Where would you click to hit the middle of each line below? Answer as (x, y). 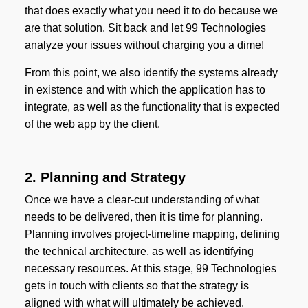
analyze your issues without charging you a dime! (144, 45)
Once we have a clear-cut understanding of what (142, 200)
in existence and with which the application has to (145, 90)
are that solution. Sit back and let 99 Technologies (145, 28)
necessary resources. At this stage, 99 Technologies (150, 269)
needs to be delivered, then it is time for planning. (143, 217)
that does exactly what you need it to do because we (151, 11)
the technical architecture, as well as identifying (139, 252)
